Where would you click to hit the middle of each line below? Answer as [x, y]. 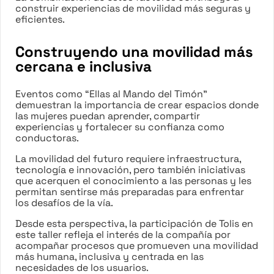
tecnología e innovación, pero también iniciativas [130, 169]
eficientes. [40, 19]
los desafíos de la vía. [64, 202]
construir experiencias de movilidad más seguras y [133, 8]
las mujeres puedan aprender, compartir [108, 116]
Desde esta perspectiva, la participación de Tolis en [134, 223]
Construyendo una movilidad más [134, 51]
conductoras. [47, 138]
